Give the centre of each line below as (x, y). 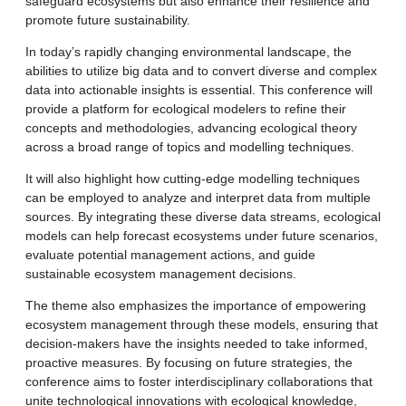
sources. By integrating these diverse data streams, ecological (203, 216)
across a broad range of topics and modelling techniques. (190, 146)
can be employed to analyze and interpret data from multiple (198, 197)
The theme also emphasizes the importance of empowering (196, 305)
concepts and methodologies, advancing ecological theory (191, 127)
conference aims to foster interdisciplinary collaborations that (199, 381)
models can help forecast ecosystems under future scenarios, (202, 235)
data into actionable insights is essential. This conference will (199, 89)
